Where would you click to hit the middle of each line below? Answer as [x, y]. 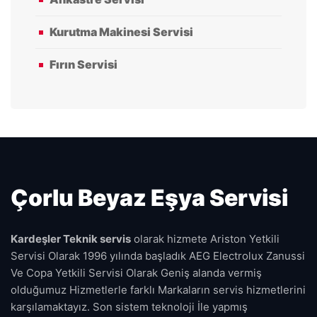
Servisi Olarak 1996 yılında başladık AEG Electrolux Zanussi [158, 256]
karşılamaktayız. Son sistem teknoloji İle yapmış [129, 307]
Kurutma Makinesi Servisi [121, 32]
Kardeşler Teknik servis [71, 239]
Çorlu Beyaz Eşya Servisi [149, 198]
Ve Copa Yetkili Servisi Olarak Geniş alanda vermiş [136, 273]
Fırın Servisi [83, 64]
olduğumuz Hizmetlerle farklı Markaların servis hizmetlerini [158, 290]
